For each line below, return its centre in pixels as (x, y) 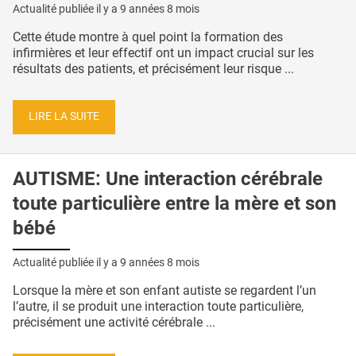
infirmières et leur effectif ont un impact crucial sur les (163, 52)
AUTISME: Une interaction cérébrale (168, 179)
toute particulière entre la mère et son (174, 204)
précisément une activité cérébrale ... (114, 322)
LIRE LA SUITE (64, 117)
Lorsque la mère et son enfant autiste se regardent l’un (164, 290)
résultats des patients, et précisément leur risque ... (153, 68)
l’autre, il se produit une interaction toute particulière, (158, 306)
